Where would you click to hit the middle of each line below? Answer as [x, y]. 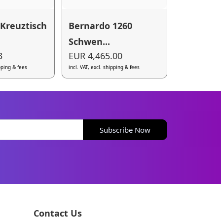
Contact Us [57, 213]
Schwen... [90, 41]
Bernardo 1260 [101, 25]
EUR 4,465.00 [96, 56]
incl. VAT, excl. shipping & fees [104, 67]
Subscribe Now [125, 129]
